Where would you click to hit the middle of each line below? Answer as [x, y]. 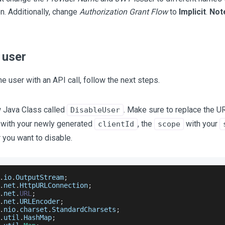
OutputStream [39, 177]
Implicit [192, 12]
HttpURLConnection [53, 185]
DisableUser [95, 110]
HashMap [37, 217]
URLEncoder [39, 201]
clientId [116, 124]
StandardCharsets [84, 209]
